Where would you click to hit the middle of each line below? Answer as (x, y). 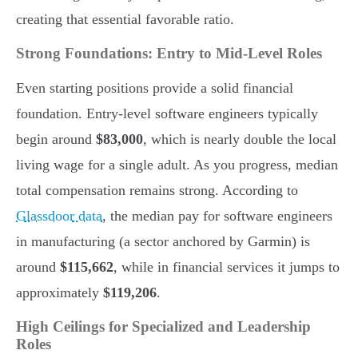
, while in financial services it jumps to (227, 267)
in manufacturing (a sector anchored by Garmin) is (163, 242)
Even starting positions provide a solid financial (155, 88)
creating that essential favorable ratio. (125, 20)
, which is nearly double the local (240, 139)
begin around (56, 139)
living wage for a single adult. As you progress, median (177, 165)
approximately (60, 293)
